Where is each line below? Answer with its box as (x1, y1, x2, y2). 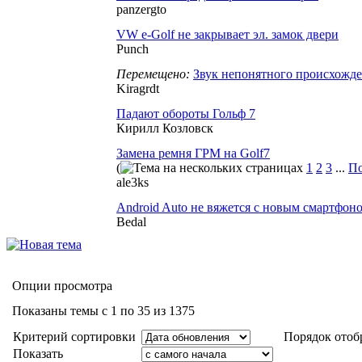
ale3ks (116, 175, 149, 189)
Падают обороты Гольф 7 (116, 107, 255, 120)
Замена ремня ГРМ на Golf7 (116, 146, 270, 160)
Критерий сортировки (13, 330, 136, 343)
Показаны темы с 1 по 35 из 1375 (12, 304, 195, 318)
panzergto (116, 2, 166, 16)
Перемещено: (116, 67, 193, 81)
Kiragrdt (116, 82, 159, 95)
